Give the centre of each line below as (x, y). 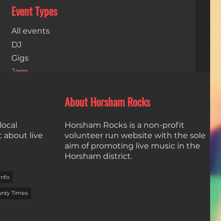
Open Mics (32, 99)
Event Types (34, 12)
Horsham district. (98, 156)
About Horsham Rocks (107, 102)
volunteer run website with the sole (135, 135)
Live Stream (35, 85)
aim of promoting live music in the (132, 146)
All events (30, 31)
